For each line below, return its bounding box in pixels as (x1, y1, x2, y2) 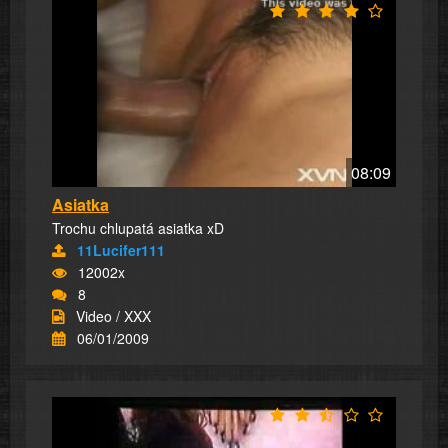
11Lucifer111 (77, 239, 165, 260)
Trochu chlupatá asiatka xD (52, 217, 224, 238)
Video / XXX (76, 305, 151, 326)
